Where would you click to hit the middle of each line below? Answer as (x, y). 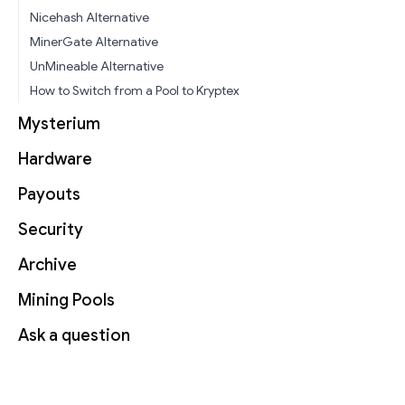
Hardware (55, 160)
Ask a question (74, 336)
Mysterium (59, 124)
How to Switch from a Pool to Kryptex (135, 91)
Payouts (49, 195)
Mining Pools (66, 301)
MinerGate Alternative (94, 42)
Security (51, 230)
